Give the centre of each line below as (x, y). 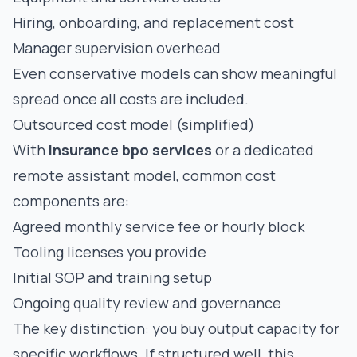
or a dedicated (263, 150)
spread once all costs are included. (131, 99)
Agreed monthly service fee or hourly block (159, 226)
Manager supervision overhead (117, 48)
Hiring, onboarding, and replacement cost (153, 22)
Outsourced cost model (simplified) (134, 124)
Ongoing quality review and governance (147, 303)
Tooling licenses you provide (110, 252)
